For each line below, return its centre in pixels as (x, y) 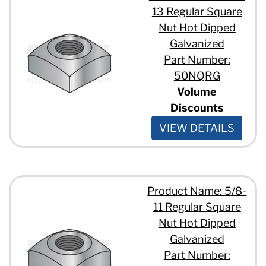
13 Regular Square (197, 11)
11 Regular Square (197, 207)
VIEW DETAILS (197, 128)
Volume (197, 91)
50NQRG (197, 75)
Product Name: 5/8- (197, 191)
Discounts (197, 107)
